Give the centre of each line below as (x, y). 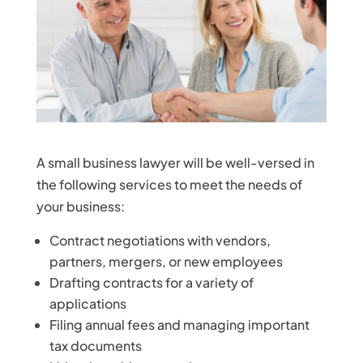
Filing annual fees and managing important (179, 324)
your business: (80, 206)
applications (88, 303)
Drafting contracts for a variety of (151, 282)
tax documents (95, 345)
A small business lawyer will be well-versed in (175, 162)
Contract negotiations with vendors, (160, 240)
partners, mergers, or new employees (166, 261)
